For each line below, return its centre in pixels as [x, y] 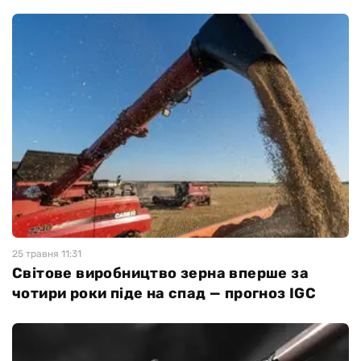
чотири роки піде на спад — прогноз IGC [164, 294]
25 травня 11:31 [47, 254]
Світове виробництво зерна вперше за [160, 274]
